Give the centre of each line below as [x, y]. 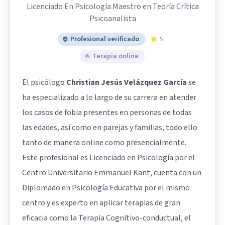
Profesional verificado [105, 39]
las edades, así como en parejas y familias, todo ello [110, 127]
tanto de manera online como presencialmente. [104, 142]
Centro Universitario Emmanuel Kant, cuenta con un [112, 173]
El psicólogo [44, 82]
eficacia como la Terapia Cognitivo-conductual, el [106, 218]
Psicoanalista [113, 18]
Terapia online [116, 56]
